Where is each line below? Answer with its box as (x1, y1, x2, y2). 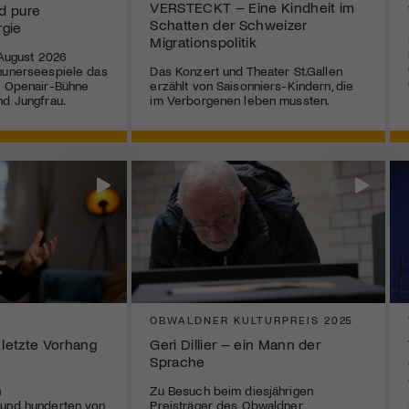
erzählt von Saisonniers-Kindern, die (150, 77, 354, 93)
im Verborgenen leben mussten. (150, 91, 330, 108)
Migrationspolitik (150, 32, 257, 50)
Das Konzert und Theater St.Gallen (150, 62, 342, 79)
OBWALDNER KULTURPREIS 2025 (150, 313, 354, 327)
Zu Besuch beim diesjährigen (150, 383, 313, 399)
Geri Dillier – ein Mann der (150, 335, 321, 353)
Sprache (150, 352, 205, 371)
